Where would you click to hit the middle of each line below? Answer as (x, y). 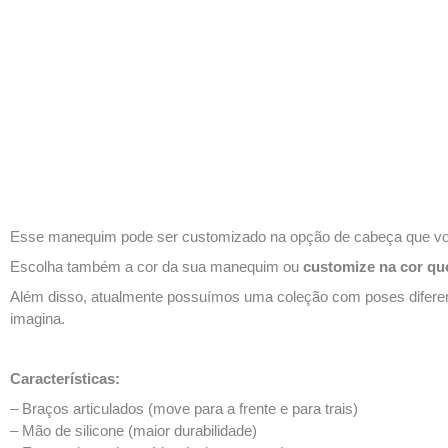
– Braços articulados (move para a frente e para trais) (184, 408)
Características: (65, 378)
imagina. (37, 318)
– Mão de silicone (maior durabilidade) (133, 430)
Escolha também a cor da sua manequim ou (154, 266)
